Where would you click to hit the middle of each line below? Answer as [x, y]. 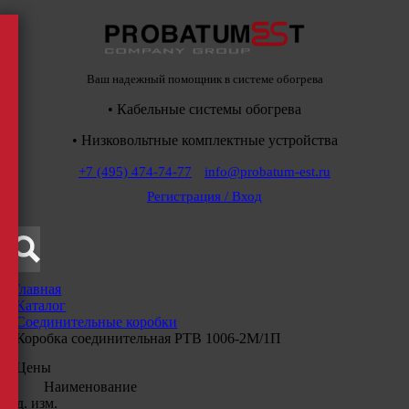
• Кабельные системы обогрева [204, 109]
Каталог [41, 305]
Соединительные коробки [97, 321]
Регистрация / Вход [204, 196]
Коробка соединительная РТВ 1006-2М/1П [149, 338]
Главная [37, 288]
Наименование [90, 386]
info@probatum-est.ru [267, 171]
